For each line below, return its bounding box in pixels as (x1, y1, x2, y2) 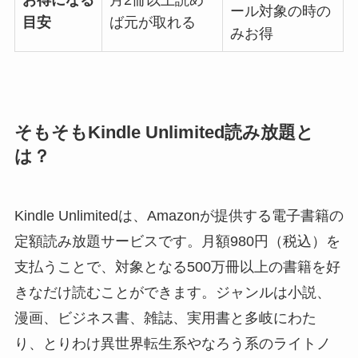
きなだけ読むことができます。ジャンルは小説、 (14, 284, 331, 301)
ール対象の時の (229, 3, 331, 20)
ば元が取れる (109, 14, 196, 31)
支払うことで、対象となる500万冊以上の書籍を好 (14, 259, 340, 276)
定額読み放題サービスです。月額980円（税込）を (14, 233, 340, 250)
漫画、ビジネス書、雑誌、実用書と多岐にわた (14, 310, 316, 327)
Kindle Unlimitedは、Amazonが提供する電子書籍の (14, 208, 344, 225)
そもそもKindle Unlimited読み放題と (14, 123, 314, 143)
